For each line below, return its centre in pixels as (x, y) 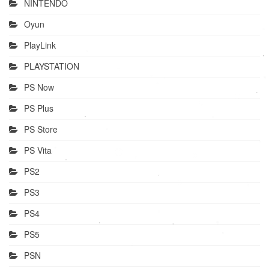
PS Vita (38, 150)
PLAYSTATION (52, 66)
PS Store (41, 129)
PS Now (39, 87)
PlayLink (40, 45)
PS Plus (39, 108)
